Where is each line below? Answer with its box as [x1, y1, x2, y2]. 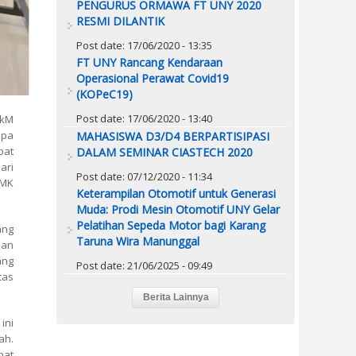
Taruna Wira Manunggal [76, 233, 199, 249]
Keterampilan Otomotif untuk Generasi [76, 185, 276, 201]
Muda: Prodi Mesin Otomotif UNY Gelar [76, 201, 280, 217]
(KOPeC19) [76, 86, 133, 102]
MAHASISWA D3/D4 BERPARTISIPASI [76, 128, 269, 144]
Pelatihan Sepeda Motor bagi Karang [76, 217, 265, 233]
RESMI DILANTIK [76, 13, 164, 29]
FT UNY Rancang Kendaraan [76, 54, 222, 70]
